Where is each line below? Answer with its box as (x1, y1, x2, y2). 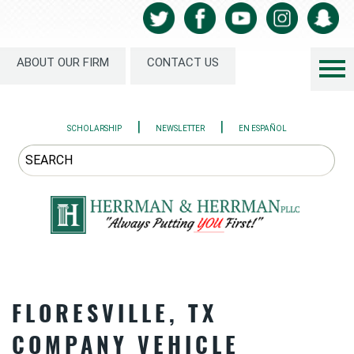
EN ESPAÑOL (239, 124, 287, 134)
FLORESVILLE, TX (12, 296, 217, 330)
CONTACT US (147, 55, 219, 70)
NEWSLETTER (156, 124, 205, 134)
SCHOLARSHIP (67, 124, 122, 134)
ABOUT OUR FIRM (17, 55, 109, 70)
